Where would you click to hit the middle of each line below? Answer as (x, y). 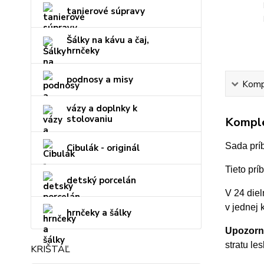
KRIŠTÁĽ (50, 249)
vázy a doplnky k (102, 108)
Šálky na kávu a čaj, (108, 40)
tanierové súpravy (106, 11)
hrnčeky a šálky (99, 213)
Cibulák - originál (103, 148)
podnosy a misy (100, 80)
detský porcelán (101, 180)
